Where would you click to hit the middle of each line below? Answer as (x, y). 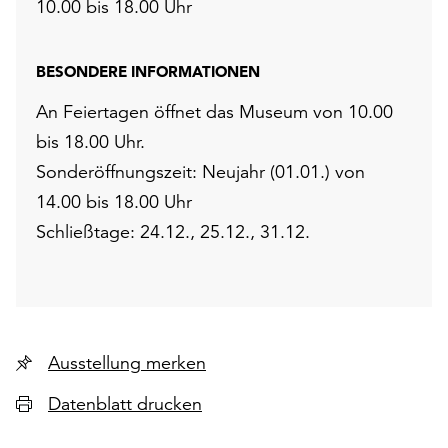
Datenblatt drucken (125, 403)
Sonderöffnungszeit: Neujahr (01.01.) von (200, 171)
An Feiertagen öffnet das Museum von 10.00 (214, 111)
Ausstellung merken (176, 362)
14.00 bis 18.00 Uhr (114, 201)
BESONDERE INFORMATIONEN (148, 71)
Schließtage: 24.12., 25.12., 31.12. (173, 231)
